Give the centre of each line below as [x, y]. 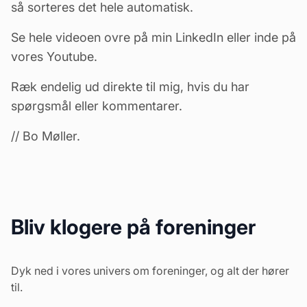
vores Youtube [52, 57]
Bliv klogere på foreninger [133, 227]
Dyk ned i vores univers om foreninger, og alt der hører [150, 271]
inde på [275, 37]
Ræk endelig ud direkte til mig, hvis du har [130, 87]
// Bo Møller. [46, 136]
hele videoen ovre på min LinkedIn [126, 37]
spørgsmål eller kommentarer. [97, 106]
